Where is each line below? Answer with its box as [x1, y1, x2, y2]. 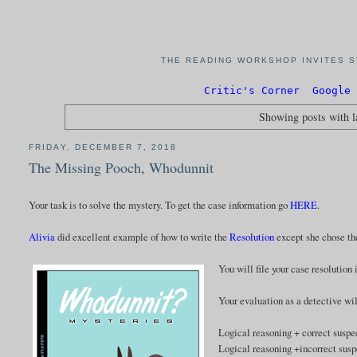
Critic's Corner [204, 84, 300, 97]
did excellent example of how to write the [55, 229, 230, 245]
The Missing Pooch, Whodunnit [29, 158, 214, 178]
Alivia [29, 229, 56, 245]
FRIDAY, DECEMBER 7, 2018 [29, 142, 177, 151]
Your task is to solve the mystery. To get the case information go [29, 198, 291, 213]
